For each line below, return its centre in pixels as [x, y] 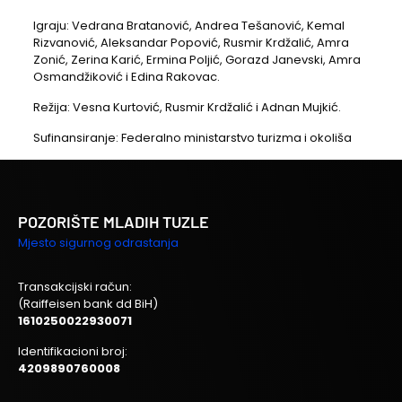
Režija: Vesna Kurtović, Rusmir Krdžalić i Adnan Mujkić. [187, 107]
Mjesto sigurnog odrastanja [98, 242]
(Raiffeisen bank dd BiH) [88, 303]
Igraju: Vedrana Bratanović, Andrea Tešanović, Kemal [188, 25]
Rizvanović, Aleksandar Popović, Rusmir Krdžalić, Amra [191, 42]
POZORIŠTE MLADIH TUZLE [114, 221]
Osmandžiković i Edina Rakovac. [126, 76]
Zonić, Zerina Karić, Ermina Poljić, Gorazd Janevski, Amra [197, 59]
